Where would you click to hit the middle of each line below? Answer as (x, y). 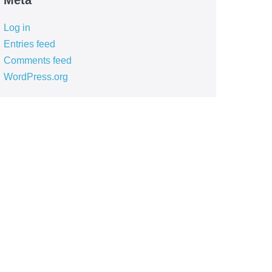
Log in (17, 28)
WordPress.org (36, 77)
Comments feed (37, 60)
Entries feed (29, 44)
